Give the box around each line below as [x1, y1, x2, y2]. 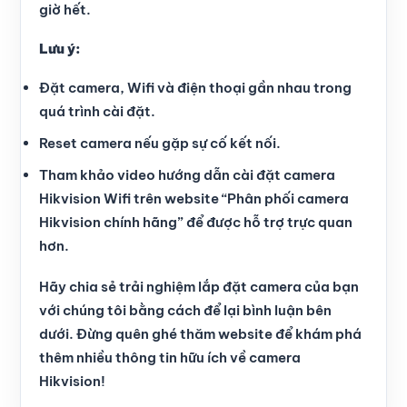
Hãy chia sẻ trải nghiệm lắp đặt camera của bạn [39, 278, 359, 295]
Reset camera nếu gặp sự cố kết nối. [39, 134, 281, 152]
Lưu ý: [39, 39, 81, 57]
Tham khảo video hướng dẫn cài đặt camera [39, 165, 335, 184]
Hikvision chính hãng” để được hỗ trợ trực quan [39, 213, 352, 231]
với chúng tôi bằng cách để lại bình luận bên [39, 302, 332, 319]
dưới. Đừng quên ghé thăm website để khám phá [39, 325, 362, 342]
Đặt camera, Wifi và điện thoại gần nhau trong [39, 78, 352, 96]
